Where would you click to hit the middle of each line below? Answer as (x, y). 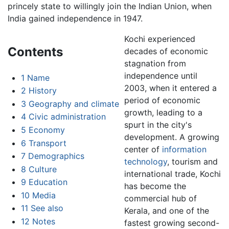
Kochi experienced (159, 39)
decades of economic (166, 51)
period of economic (162, 100)
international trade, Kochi (172, 174)
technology (145, 161)
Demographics (56, 156)
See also (47, 208)
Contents (35, 52)
